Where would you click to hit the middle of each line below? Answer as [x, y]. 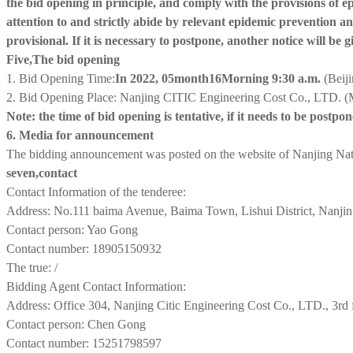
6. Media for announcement [80, 135]
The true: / [32, 267]
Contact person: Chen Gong [76, 324]
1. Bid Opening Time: [61, 78]
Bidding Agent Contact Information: [96, 286]
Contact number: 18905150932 [84, 248]
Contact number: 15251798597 [84, 343]
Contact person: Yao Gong [72, 229]
